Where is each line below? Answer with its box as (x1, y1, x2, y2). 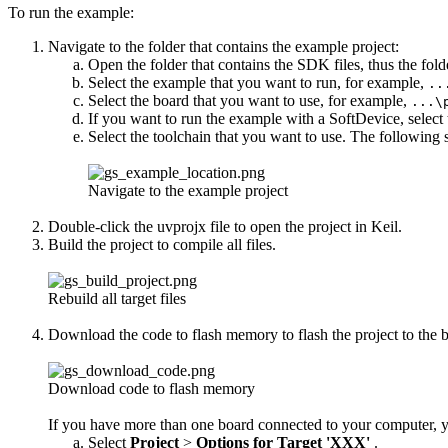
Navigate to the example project (88, 182, 288, 200)
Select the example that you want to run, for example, (88, 74, 428, 92)
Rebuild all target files (48, 290, 186, 308)
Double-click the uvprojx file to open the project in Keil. (48, 218, 402, 236)
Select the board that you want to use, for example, (88, 92, 411, 110)
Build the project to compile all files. (48, 236, 276, 254)
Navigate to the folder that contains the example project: (48, 38, 399, 56)
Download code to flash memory (48, 380, 255, 398)
